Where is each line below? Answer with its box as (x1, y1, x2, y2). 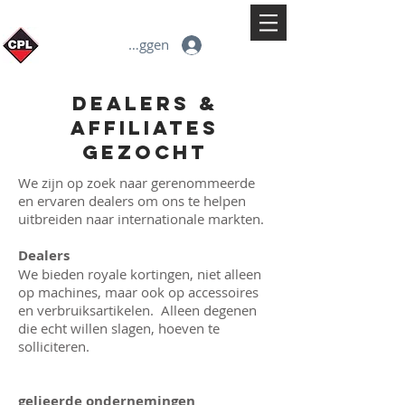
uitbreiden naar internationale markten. (18, 209, 264, 228)
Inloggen (116, 35, 169, 54)
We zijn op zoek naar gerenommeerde (18, 173, 255, 192)
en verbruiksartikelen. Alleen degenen (18, 300, 257, 319)
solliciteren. (18, 336, 89, 355)
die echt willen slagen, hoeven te (18, 318, 220, 337)
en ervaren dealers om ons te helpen (18, 191, 246, 210)
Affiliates (71, 115, 219, 140)
